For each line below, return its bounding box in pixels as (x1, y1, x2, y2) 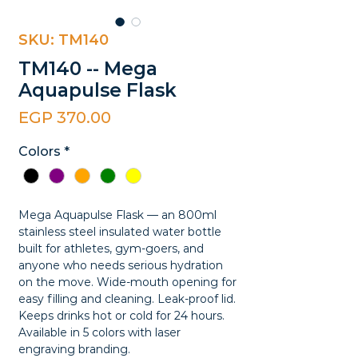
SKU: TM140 (18, 31, 109, 49)
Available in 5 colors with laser (18, 325, 181, 340)
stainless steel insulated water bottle (18, 225, 221, 240)
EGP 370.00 (18, 108, 111, 127)
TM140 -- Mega (18, 58, 157, 80)
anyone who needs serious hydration (18, 258, 223, 273)
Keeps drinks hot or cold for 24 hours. (18, 308, 225, 324)
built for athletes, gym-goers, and (18, 241, 204, 257)
